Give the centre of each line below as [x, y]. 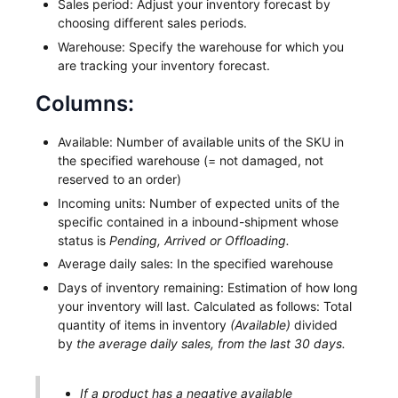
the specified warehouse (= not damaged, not [191, 161]
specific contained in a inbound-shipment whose [199, 221]
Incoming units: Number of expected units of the [199, 203]
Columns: [85, 104]
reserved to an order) [120, 179]
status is [84, 240]
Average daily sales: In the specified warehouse [196, 264]
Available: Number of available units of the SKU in [201, 142]
